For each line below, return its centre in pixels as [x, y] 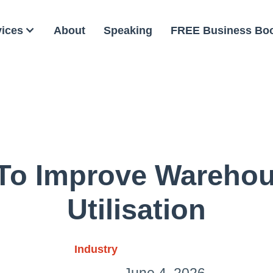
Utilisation [136, 210]
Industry [96, 249]
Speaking [128, 30]
